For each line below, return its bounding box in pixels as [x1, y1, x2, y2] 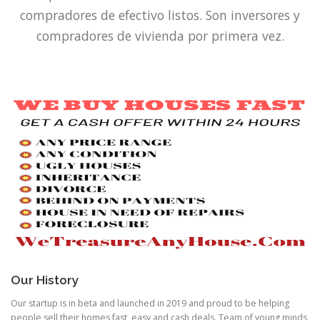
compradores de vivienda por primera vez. [36, 26, 284, 44]
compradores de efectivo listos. [20, 6, 202, 24]
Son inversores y [206, 6, 300, 24]
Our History [11, 273, 79, 288]
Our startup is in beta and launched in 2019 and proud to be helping [11, 297, 289, 310]
